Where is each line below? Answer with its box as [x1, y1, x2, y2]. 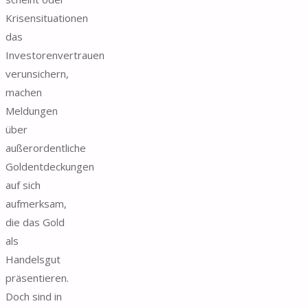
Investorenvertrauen [5, 47, 104, 62]
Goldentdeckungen [5, 159, 94, 173]
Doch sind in [5, 289, 62, 303]
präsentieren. [5, 270, 69, 285]
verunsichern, [5, 66, 69, 80]
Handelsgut [5, 252, 60, 266]
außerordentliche [5, 140, 86, 155]
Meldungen [5, 103, 58, 118]
